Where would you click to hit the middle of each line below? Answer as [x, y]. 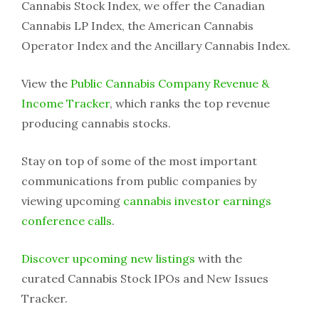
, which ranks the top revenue [190, 104]
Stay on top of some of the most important [139, 161]
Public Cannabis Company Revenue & [170, 84]
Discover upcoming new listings [108, 259]
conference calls [67, 221]
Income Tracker [66, 104]
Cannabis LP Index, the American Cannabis [137, 26]
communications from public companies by [139, 181]
